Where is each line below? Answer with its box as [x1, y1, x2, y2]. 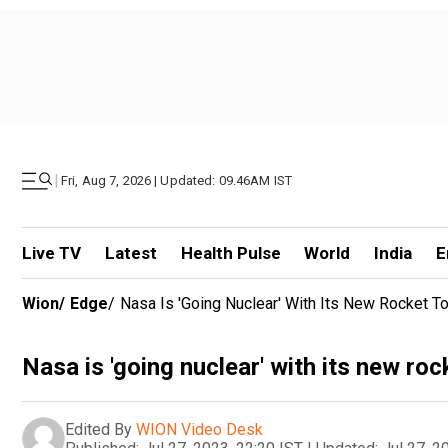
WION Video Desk [136, 419, 263, 439]
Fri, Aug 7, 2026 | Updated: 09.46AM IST [61, 173, 293, 188]
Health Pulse [180, 243, 281, 263]
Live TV [22, 243, 81, 263]
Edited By [65, 419, 132, 439]
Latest [104, 243, 157, 263]
